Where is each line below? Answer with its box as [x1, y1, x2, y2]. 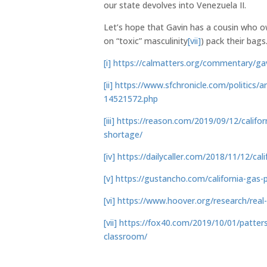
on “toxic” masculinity [104, 35, 188, 46]
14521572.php [104, 92, 159, 104]
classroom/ [104, 230, 148, 242]
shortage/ [104, 128, 143, 140]
